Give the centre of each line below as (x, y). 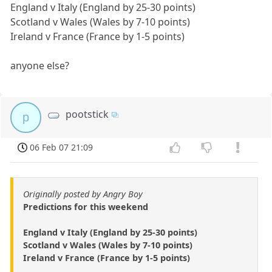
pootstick (87, 114)
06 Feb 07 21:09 (62, 147)
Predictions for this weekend (86, 206)
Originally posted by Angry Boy (83, 194)
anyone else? (40, 65)
